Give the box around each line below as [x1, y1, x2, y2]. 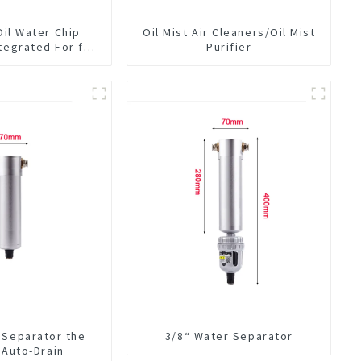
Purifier [206, 39, 252, 54]
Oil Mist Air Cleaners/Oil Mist [143, 24, 316, 39]
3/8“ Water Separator [164, 328, 293, 343]
